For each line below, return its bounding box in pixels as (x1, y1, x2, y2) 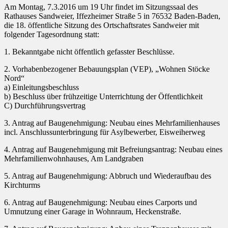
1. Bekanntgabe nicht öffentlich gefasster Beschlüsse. (4, 47, 175, 56)
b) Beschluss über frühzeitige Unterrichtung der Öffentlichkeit (4, 92, 203, 101)
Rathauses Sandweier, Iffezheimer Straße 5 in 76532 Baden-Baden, (4, 12, 220, 21)
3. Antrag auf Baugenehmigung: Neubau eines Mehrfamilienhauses (4, 119, 220, 128)
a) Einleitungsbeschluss (4, 83, 79, 92)
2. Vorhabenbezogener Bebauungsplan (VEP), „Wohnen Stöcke (4, 65, 210, 74)
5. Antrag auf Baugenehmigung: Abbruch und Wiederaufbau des (4, 172, 211, 181)
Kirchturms (4, 181, 40, 190)
